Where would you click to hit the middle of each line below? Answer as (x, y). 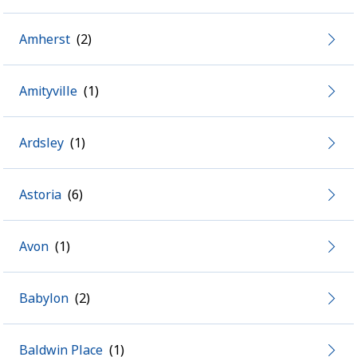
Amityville (48, 91)
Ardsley (41, 143)
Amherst (45, 39)
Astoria (40, 194)
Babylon (44, 298)
